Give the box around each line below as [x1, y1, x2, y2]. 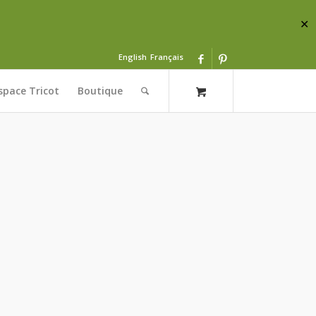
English [118, 51, 147, 62]
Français [150, 51, 183, 62]
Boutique [78, 84, 123, 97]
